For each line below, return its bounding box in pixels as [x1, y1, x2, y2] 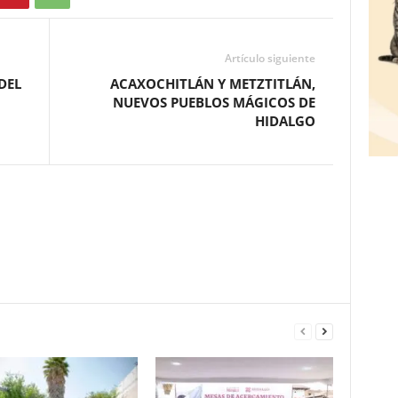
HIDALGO [254, 112, 315, 131]
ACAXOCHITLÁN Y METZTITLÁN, [109, 75, 315, 93]
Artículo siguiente [224, 51, 315, 67]
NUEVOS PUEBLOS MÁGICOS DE [112, 93, 315, 112]
